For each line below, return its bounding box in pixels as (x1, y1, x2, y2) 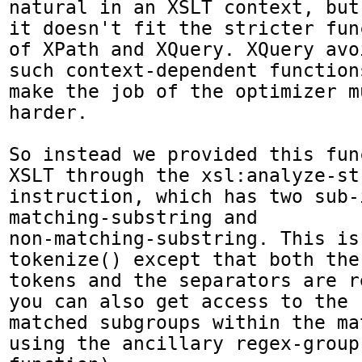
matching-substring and (9, 207, 258, 229)
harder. (9, 102, 88, 124)
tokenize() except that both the (9, 249, 360, 271)
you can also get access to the (9, 291, 348, 313)
